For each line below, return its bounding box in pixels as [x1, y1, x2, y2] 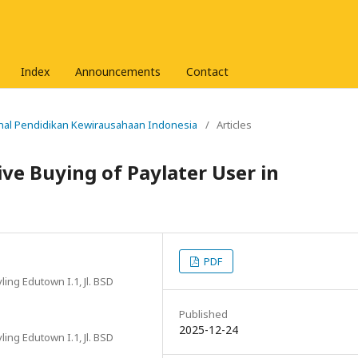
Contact [186, 64, 229, 79]
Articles [217, 117, 252, 132]
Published [179, 307, 228, 321]
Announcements [75, 64, 161, 79]
